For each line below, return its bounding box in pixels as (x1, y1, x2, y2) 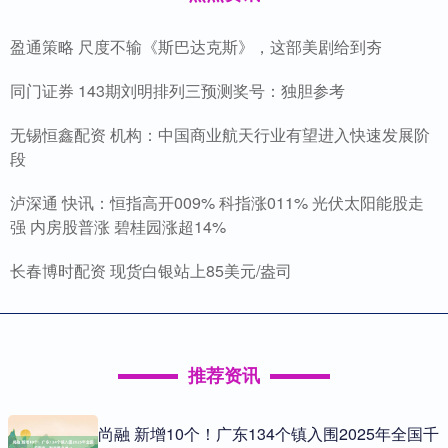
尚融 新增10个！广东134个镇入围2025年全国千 (98, 421, 439, 445)
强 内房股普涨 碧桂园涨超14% (10, 214, 226, 238)
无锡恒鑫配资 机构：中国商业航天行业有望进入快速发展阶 (10, 122, 430, 146)
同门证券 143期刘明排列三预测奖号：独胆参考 (10, 78, 345, 102)
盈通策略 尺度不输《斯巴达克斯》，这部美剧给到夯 (10, 34, 382, 58)
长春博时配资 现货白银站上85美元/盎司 (10, 258, 292, 282)
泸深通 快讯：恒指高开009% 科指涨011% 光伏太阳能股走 (10, 190, 424, 214)
